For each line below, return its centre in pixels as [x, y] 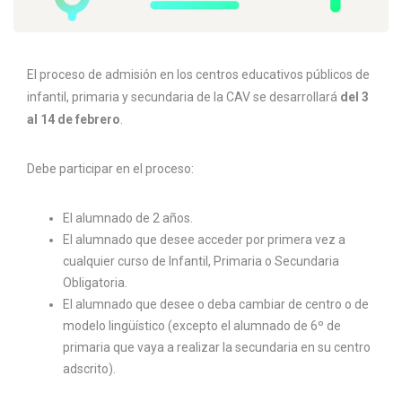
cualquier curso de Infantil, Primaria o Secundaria [201, 261]
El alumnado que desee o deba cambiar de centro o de [216, 304]
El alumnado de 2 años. [128, 218]
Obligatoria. [95, 282]
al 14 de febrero [74, 119]
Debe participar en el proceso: [110, 168]
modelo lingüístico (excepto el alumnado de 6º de [202, 325]
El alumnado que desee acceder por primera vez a [204, 239]
